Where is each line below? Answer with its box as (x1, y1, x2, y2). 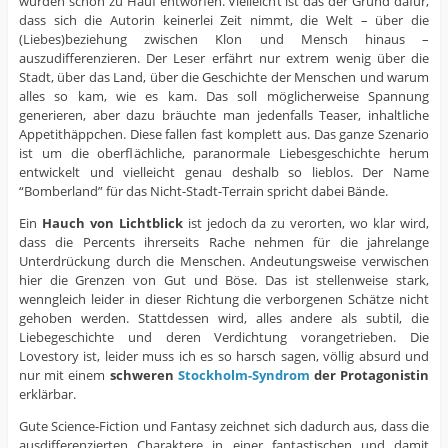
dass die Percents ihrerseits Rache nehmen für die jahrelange (18, 232, 430, 251)
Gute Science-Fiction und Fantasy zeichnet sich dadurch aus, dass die (18, 416, 430, 435)
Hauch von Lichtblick (41, 213, 188, 232)
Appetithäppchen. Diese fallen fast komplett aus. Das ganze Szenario (18, 124, 430, 143)
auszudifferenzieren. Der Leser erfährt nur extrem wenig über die (18, 48, 430, 67)
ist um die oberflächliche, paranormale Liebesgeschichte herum (18, 143, 430, 162)
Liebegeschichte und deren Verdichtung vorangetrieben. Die (18, 327, 430, 346)
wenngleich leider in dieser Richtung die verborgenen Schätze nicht (18, 289, 430, 308)
